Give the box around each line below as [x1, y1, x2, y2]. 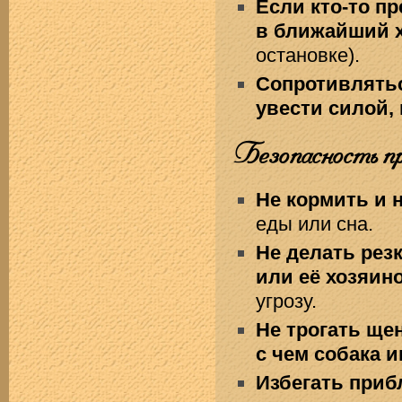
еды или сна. [256, 213, 379, 235]
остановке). [256, 44, 365, 66]
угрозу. [256, 290, 322, 312]
